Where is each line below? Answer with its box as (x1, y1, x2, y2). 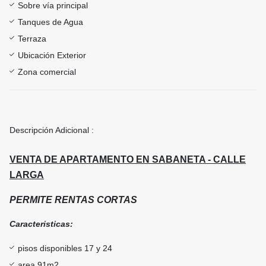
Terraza (18, 34, 46, 44)
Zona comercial (18, 67, 76, 77)
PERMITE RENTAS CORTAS (9, 195, 137, 205)
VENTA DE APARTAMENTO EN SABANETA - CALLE (9, 154, 246, 165)
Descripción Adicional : (9, 125, 94, 135)
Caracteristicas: (9, 219, 73, 229)
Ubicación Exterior (18, 50, 86, 61)
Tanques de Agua (18, 17, 83, 27)
